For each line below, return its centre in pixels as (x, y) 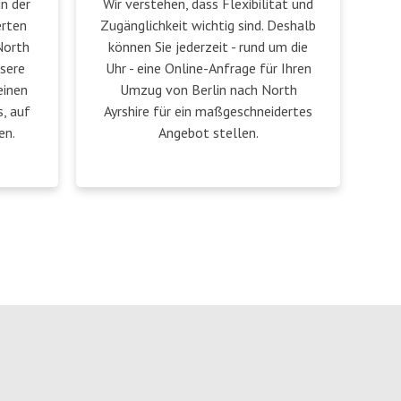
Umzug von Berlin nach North (208, 90)
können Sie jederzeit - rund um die (208, 47)
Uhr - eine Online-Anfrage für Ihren (208, 68)
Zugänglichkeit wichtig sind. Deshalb (208, 25)
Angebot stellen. (208, 132)
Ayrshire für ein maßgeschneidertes (208, 111)
